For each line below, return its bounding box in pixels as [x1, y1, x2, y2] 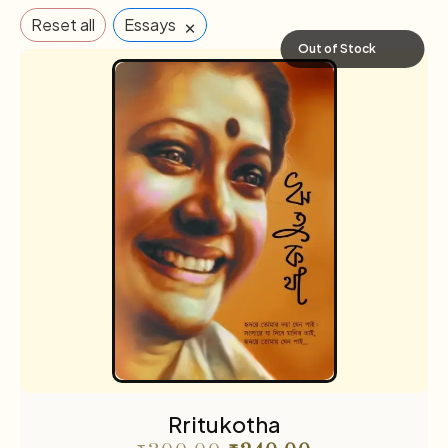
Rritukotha [167, 409, 281, 438]
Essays [124, 13, 176, 35]
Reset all [31, 13, 95, 35]
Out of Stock [298, 40, 377, 56]
